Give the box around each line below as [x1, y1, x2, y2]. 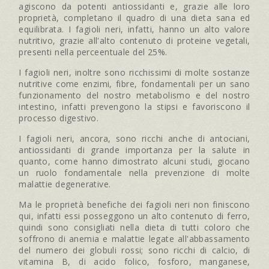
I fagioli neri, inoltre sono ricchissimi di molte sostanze [19, 66, 250, 78]
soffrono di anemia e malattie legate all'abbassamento [19, 232, 250, 244]
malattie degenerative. [19, 178, 111, 190]
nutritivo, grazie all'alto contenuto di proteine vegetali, [19, 34, 250, 46]
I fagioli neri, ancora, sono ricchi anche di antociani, [19, 132, 250, 144]
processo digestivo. [19, 112, 101, 124]
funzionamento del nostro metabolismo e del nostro [19, 89, 250, 101]
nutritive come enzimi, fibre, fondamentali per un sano [19, 77, 250, 89]
